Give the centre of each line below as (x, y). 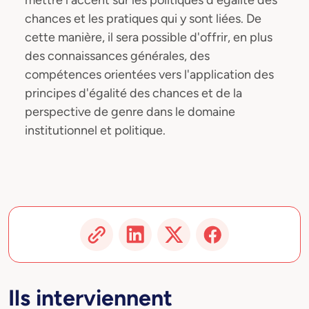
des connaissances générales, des (117, 56)
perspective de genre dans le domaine (130, 112)
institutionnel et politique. (95, 130)
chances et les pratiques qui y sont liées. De (143, 19)
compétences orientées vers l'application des (149, 74)
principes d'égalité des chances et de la (133, 93)
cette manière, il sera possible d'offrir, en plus (149, 37)
